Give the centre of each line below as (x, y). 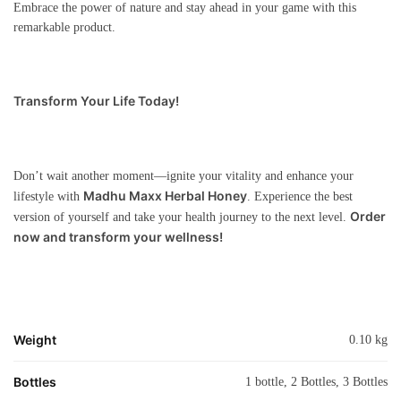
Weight (35, 339)
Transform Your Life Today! (96, 101)
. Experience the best (300, 197)
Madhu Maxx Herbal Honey (165, 196)
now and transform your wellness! (118, 237)
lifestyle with (48, 197)
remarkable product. (64, 27)
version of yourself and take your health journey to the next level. (182, 218)
